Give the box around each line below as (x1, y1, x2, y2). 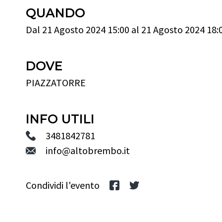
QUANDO (26, 5, 85, 20)
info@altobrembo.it (46, 144, 130, 157)
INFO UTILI (26, 111, 95, 126)
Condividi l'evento (26, 179, 100, 191)
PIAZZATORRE (26, 76, 86, 89)
